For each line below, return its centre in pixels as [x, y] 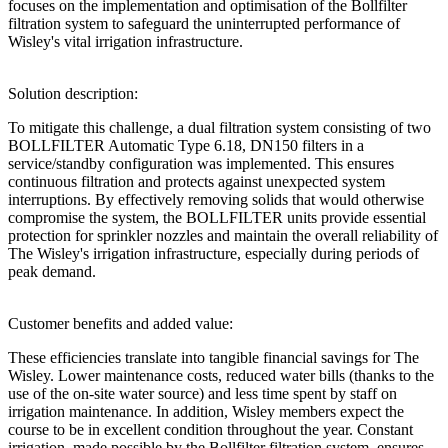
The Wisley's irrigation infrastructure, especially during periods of [213, 254]
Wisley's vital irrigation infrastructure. [125, 42]
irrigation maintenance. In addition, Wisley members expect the [206, 412]
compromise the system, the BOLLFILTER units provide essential [217, 218]
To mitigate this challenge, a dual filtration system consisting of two [219, 128]
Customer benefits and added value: [120, 324]
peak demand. [52, 272]
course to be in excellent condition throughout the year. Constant [210, 430]
